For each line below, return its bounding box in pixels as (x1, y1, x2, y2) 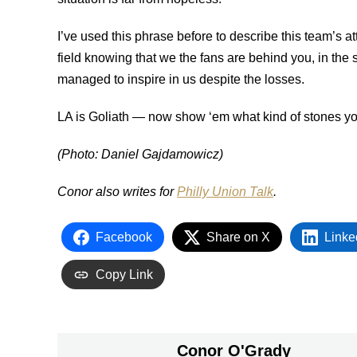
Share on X (206, 230, 270, 244)
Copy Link (96, 268, 153, 281)
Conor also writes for (57, 185, 177, 198)
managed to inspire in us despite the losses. (57, 73, 304, 86)
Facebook (96, 230, 152, 244)
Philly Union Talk (177, 185, 273, 198)
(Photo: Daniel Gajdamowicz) (57, 147, 223, 161)
